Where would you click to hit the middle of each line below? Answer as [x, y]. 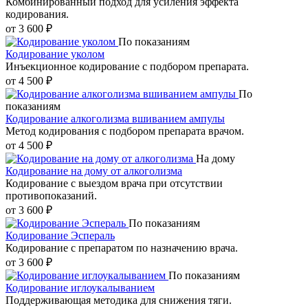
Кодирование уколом [55, 54]
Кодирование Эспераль [60, 236]
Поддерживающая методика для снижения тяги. [119, 300]
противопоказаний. [51, 196]
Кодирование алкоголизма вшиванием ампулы [115, 119]
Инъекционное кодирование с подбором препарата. [127, 67]
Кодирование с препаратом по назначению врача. [122, 248]
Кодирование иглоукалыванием [80, 288]
